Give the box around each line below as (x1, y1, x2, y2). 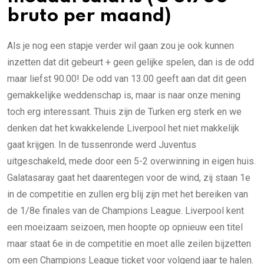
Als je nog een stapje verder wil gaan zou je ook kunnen (7, 40, 234, 51)
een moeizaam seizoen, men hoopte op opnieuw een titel (7, 222, 243, 233)
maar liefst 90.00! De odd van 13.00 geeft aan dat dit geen (7, 73, 246, 84)
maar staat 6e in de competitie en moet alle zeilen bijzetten (7, 238, 251, 249)
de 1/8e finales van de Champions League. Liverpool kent (7, 205, 244, 216)
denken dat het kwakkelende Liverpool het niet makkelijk (7, 123, 239, 134)
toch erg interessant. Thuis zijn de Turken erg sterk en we (7, 106, 242, 117)
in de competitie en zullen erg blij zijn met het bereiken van (7, 189, 248, 200)
